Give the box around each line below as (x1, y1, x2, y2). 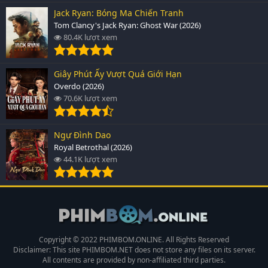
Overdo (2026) (54, 80, 104, 92)
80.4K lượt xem (62, 31, 117, 42)
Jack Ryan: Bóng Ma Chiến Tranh (54, 7, 184, 19)
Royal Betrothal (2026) (54, 141, 132, 153)
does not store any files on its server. (132, 244, 255, 255)
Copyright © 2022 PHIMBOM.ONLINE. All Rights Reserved (39, 234, 229, 245)
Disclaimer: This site (13, 244, 82, 255)
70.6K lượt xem (62, 92, 117, 103)
